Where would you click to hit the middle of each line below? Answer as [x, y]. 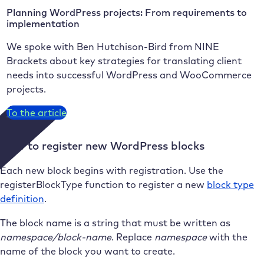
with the [227, 237]
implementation [43, 24]
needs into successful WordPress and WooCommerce [129, 75]
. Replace [133, 237]
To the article [37, 112]
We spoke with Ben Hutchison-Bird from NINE [113, 46]
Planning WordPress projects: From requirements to [127, 13]
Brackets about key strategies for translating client [124, 60]
